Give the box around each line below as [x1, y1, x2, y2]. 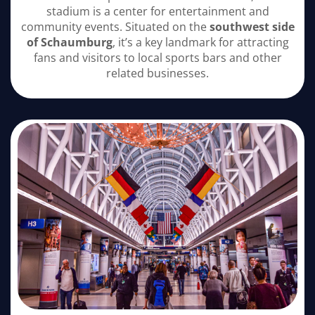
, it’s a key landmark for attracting [112, 34, 289, 51]
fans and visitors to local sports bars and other [33, 50, 282, 66]
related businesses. [106, 65, 209, 82]
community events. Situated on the [20, 19, 210, 35]
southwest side [209, 19, 295, 35]
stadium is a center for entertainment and [46, 4, 269, 20]
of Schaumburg [26, 34, 112, 51]
